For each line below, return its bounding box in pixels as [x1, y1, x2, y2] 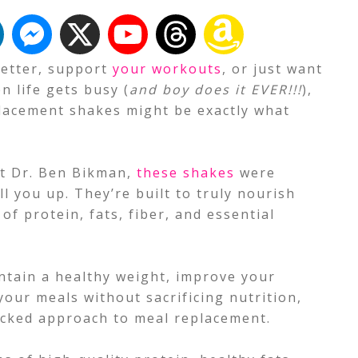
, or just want [222, 60, 323, 78]
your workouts [113, 60, 222, 78]
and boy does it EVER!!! [129, 81, 302, 98]
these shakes [137, 164, 235, 181]
